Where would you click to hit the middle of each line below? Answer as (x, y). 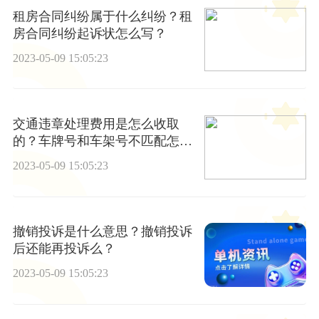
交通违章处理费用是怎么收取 (96, 124)
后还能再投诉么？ (64, 249)
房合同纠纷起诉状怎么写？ (89, 33)
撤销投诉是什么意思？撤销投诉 (102, 232)
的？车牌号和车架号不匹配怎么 (102, 141)
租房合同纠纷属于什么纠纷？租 (102, 16)
